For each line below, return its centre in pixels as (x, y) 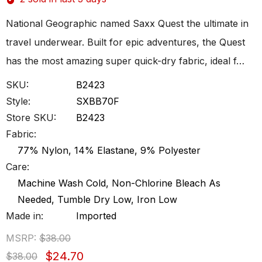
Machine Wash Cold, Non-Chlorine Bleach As (119, 183)
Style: (18, 101)
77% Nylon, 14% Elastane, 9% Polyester (109, 150)
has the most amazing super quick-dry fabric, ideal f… (125, 61)
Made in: (25, 216)
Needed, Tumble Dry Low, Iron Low (97, 199)
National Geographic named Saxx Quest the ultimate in (127, 23)
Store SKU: (31, 118)
